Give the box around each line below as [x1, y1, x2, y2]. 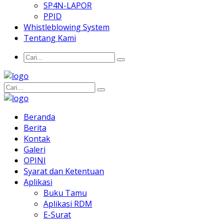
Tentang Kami [24, 33, 76, 44]
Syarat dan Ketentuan [24, 166, 104, 177]
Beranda [24, 111, 55, 123]
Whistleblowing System [24, 22, 110, 33]
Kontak [24, 133, 50, 145]
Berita [24, 122, 46, 134]
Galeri [24, 144, 45, 155]
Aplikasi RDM [43, 198, 92, 210]
